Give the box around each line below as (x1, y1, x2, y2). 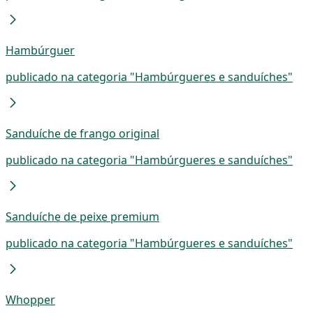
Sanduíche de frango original (6, 126, 159, 142)
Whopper (6, 292, 55, 308)
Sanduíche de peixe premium (6, 209, 159, 225)
